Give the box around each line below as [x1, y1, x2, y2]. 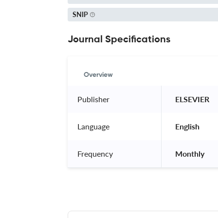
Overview [84, 71, 113, 78]
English [173, 121, 201, 131]
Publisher [77, 94, 109, 104]
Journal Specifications [68, 35, 170, 45]
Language [77, 121, 109, 131]
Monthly [173, 148, 206, 158]
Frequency [77, 148, 113, 158]
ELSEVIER [173, 94, 211, 104]
